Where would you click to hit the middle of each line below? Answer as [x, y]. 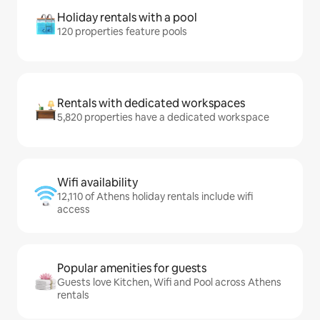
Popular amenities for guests [132, 268]
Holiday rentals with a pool [127, 17]
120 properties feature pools [122, 31]
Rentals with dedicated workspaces [151, 103]
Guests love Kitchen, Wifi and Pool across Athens [169, 282]
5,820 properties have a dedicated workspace [163, 117]
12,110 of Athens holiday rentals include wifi [155, 196]
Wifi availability [97, 182]
